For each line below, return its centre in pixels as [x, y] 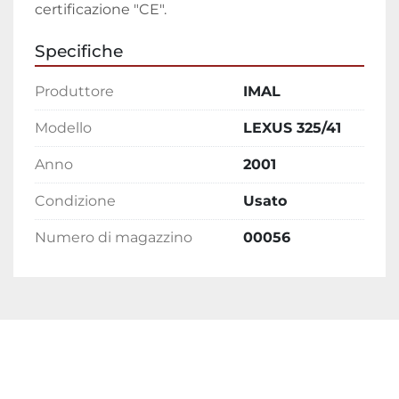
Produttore [74, 92]
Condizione [75, 201]
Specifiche [79, 52]
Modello [63, 128]
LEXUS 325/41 [292, 128]
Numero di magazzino [114, 238]
